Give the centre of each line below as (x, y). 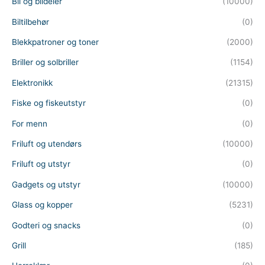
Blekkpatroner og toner (55, 42)
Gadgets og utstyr (46, 184)
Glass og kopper (42, 205)
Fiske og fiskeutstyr (49, 103)
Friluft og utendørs (47, 144)
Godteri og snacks (46, 225)
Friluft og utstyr (41, 164)
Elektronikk (32, 83)
